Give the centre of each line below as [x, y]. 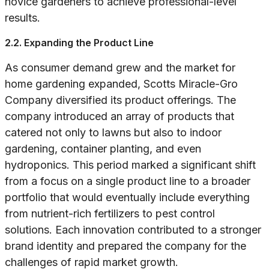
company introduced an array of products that [119, 116]
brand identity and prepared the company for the [125, 246]
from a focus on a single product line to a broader [128, 181]
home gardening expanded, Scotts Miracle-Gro [121, 84]
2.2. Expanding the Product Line [79, 43]
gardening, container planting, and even [103, 149]
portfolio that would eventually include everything [127, 198]
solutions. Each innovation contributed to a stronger [133, 230]
